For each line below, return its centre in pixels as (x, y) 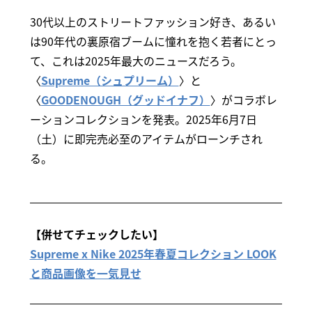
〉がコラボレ (243, 100)
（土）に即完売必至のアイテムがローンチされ (146, 139)
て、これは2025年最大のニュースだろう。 (135, 61)
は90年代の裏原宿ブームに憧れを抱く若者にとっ (153, 41)
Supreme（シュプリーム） (110, 80)
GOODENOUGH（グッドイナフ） (125, 100)
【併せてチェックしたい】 (96, 234)
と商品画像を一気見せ (85, 273)
